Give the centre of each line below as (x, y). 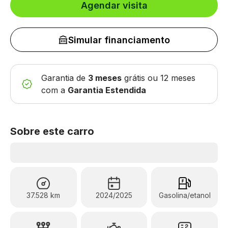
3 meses (105, 78)
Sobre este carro (52, 131)
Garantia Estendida (107, 90)
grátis (135, 78)
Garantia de (63, 78)
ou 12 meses (170, 78)
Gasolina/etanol (184, 195)
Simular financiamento (119, 40)
